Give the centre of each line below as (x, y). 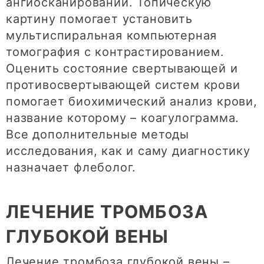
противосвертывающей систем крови (123, 85)
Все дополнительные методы (98, 135)
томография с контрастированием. (115, 52)
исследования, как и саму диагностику (128, 151)
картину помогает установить (99, 19)
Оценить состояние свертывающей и (122, 69)
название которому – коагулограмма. (123, 118)
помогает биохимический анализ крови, (132, 102)
